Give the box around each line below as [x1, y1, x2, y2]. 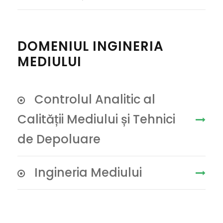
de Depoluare [17, 131, 101, 147]
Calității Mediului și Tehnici [17, 111, 175, 127]
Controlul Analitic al [34, 91, 155, 108]
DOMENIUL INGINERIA [17, 37, 164, 55]
